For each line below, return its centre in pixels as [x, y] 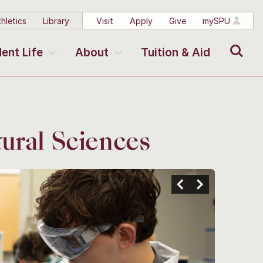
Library [56, 21]
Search [234, 42]
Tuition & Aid [176, 53]
